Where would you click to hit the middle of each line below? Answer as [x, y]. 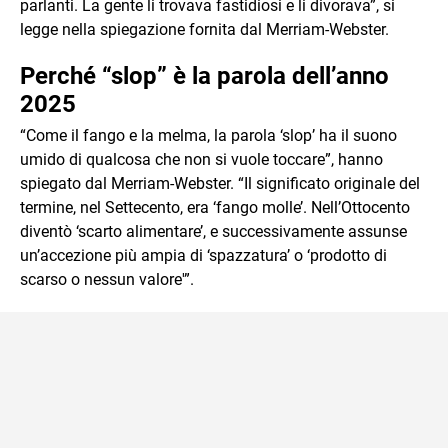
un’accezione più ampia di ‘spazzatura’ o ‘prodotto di [203, 255]
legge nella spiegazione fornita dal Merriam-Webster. [204, 29]
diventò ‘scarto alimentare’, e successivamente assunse [213, 231]
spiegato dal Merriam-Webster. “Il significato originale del [220, 183]
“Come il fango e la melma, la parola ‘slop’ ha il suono [208, 135]
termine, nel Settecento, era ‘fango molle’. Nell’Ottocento [215, 207]
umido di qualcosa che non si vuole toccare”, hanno [201, 159]
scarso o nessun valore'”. [107, 279]
